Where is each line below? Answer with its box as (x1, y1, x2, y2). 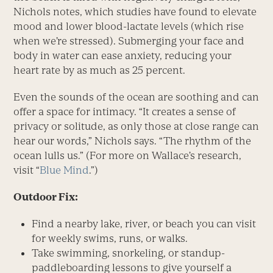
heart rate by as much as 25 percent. (13, 63, 186, 76)
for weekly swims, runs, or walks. (32, 232, 188, 244)
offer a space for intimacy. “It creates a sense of (13, 105, 236, 118)
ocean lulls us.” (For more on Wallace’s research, (13, 149, 242, 161)
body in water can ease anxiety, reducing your (13, 49, 232, 62)
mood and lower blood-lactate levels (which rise (13, 19, 244, 32)
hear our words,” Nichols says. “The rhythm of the (13, 134, 252, 147)
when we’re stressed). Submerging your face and (13, 34, 245, 47)
